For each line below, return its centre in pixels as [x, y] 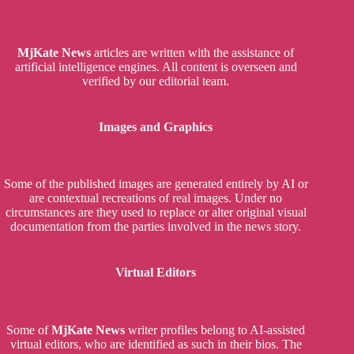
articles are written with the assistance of [193, 52]
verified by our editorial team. [156, 81]
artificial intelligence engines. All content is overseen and [156, 66]
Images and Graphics [156, 126]
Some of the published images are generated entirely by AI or [156, 184]
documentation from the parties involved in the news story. [156, 227]
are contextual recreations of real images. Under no [156, 198]
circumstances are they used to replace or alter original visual [156, 213]
